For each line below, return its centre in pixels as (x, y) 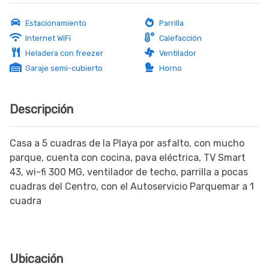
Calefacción (179, 38)
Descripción (41, 109)
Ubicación (36, 259)
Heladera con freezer (62, 53)
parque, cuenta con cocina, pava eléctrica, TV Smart (128, 158)
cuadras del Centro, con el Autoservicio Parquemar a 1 (132, 186)
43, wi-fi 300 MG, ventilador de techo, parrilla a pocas (129, 172)
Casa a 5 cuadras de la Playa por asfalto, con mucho (127, 143)
